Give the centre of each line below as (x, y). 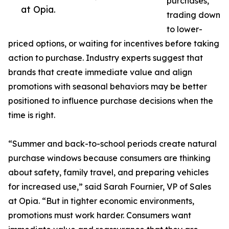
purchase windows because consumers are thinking (109, 158)
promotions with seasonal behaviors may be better (108, 87)
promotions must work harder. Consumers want (100, 215)
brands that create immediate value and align (100, 72)
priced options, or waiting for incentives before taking (114, 44)
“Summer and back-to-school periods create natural (112, 144)
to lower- (185, 29)
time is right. (32, 115)
